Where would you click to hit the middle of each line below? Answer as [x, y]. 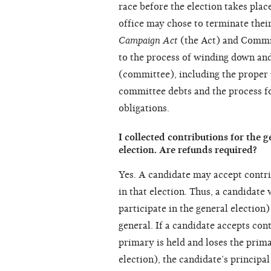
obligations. [144, 109]
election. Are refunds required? [188, 150]
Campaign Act [148, 41]
